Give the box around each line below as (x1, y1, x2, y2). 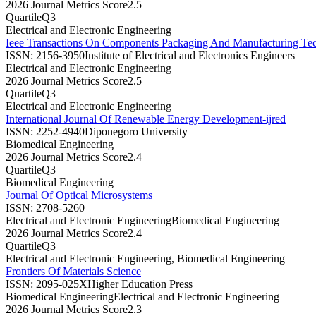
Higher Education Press (87, 277, 193, 290)
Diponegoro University (85, 125, 188, 138)
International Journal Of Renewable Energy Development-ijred (6, 112, 286, 125)
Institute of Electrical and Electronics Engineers (85, 49, 295, 61)
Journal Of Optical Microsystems (6, 188, 152, 201)
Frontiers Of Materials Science (6, 265, 141, 277)
